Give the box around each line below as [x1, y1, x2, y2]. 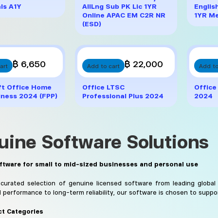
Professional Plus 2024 [82, 90, 163, 100]
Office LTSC [82, 81, 125, 91]
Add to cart [87, 61, 120, 70]
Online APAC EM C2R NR [82, 9, 165, 19]
